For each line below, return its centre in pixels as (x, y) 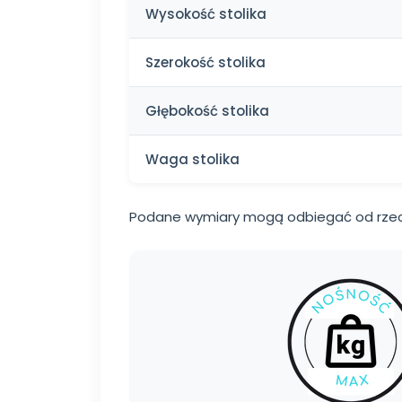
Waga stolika (192, 160)
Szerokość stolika (205, 63)
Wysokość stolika (206, 14)
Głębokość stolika (207, 111)
